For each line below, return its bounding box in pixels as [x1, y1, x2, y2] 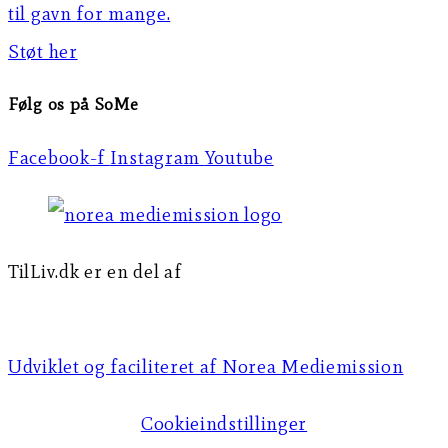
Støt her [8, 39, 78, 63]
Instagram [109, 145, 201, 169]
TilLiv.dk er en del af [8, 259, 182, 283]
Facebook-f [8, 145, 105, 169]
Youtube [204, 145, 274, 169]
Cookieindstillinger [140, 411, 308, 435]
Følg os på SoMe [8, 94, 139, 115]
